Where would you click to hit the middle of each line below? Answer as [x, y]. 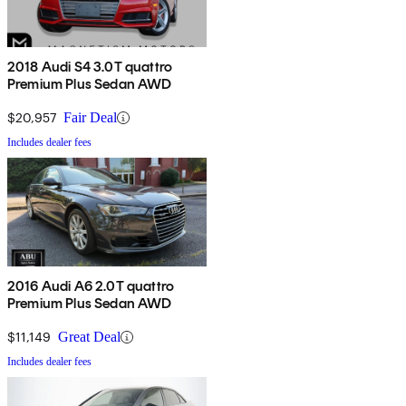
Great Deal [89, 337]
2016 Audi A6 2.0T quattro [91, 286]
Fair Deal [90, 118]
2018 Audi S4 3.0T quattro [90, 67]
